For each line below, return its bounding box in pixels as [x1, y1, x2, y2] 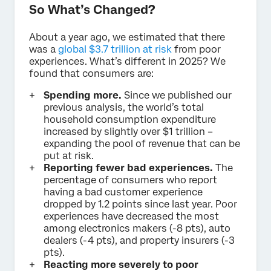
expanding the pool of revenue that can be [44, 137, 240, 149]
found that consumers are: [29, 67, 154, 79]
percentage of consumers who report [44, 174, 217, 186]
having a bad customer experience [44, 186, 203, 198]
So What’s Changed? [29, 2, 158, 17]
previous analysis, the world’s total [44, 101, 204, 113]
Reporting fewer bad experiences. [44, 162, 215, 174]
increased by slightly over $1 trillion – [44, 125, 213, 137]
